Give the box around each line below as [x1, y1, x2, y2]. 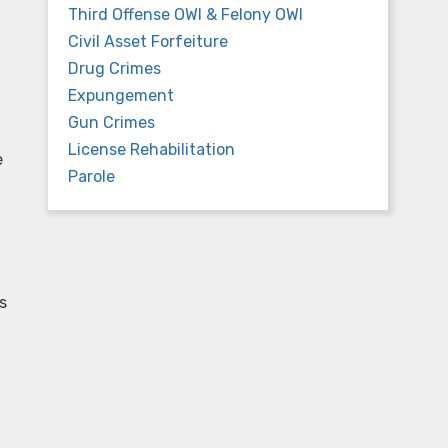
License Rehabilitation [68, 140, 235, 159]
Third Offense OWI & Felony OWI [68, 5, 303, 24]
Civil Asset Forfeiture [68, 32, 228, 51]
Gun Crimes [68, 113, 155, 132]
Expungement [68, 86, 174, 105]
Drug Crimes [68, 59, 161, 78]
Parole [68, 167, 115, 186]
